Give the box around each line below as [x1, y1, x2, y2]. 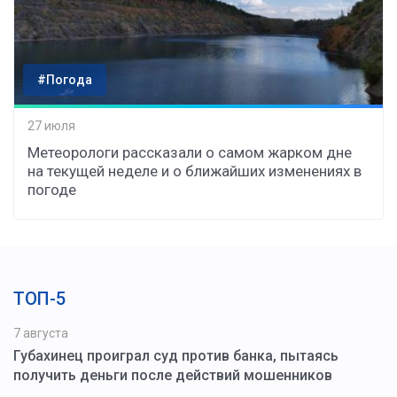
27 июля [27, 119, 75, 134]
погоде [27, 180, 76, 198]
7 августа [13, 325, 68, 340]
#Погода [37, 72, 92, 87]
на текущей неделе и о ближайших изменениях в [27, 161, 362, 180]
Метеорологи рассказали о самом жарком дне [27, 143, 352, 161]
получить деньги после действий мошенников [13, 366, 332, 384]
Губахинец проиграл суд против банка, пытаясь [13, 346, 339, 364]
